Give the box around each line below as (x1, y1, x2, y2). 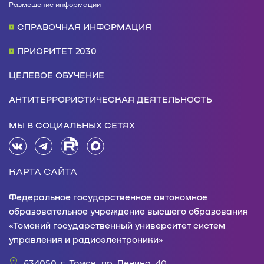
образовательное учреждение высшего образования (9, 205, 248, 216)
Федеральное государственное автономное (9, 191, 207, 202)
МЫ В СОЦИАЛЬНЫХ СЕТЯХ (9, 119, 135, 130)
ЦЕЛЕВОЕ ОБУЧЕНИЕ (9, 70, 104, 81)
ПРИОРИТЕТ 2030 (17, 45, 97, 57)
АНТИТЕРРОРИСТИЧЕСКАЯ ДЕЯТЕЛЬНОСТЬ (9, 94, 212, 105)
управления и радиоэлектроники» (9, 233, 163, 245)
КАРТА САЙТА (9, 165, 77, 177)
